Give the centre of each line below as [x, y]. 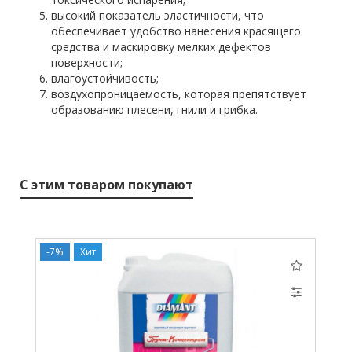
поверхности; [87, 63]
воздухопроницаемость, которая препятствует [179, 94]
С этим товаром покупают [106, 185]
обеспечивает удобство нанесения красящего [176, 31]
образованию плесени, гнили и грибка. [154, 110]
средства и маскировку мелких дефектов [161, 47]
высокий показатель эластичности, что [158, 16]
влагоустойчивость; [105, 79]
